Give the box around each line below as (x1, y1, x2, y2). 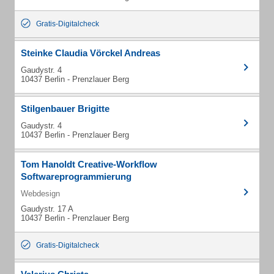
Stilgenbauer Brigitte (21, 103, 109, 114)
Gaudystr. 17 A (21, 204, 73, 213)
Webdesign (21, 189, 60, 198)
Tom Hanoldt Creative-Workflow (21, 159, 157, 169)
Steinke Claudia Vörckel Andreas (21, 48, 160, 58)
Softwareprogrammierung (21, 171, 131, 182)
